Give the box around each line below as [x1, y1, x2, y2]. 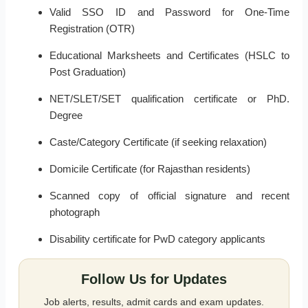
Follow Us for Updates [81, 272, 227, 287]
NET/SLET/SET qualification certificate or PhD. [49, 93, 290, 105]
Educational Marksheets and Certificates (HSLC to [49, 49, 290, 62]
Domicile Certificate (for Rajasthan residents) [49, 163, 250, 175]
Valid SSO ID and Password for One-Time [49, 6, 290, 19]
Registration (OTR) [49, 23, 135, 35]
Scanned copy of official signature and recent [49, 190, 290, 202]
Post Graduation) [49, 66, 126, 78]
